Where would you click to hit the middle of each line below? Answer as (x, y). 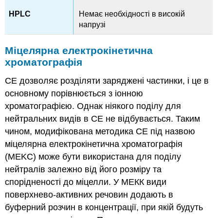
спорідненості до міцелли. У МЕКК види (86, 182)
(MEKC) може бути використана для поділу (93, 156)
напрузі (92, 25)
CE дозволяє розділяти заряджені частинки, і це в (107, 81)
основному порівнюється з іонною (74, 93)
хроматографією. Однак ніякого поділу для (93, 106)
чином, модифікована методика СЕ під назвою (100, 131)
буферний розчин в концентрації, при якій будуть (104, 207)
